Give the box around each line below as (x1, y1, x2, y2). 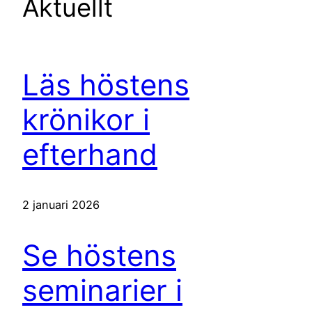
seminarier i (22, 272, 182, 309)
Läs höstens (22, 66, 189, 102)
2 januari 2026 (22, 198, 100, 212)
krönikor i (22, 101, 150, 137)
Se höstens (22, 237, 176, 274)
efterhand (22, 136, 157, 172)
